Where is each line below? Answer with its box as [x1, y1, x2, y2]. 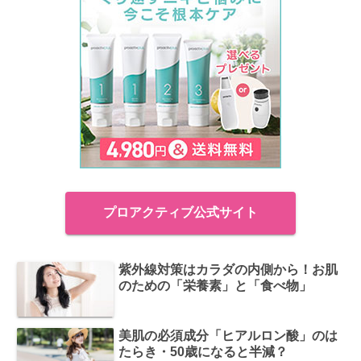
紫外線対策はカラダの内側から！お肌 [118, 262, 338, 276]
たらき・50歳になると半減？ [118, 344, 288, 359]
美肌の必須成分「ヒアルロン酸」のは [118, 328, 338, 342]
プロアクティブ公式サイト [103, 205, 258, 219]
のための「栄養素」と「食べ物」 [118, 278, 313, 293]
